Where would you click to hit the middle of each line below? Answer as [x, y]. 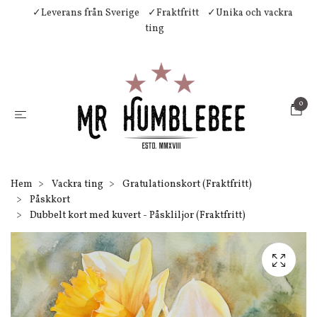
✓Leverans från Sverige [86, 13]
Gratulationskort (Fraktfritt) [187, 184]
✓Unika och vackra [250, 13]
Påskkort [50, 200]
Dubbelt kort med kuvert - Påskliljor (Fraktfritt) [137, 215]
